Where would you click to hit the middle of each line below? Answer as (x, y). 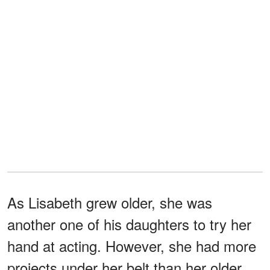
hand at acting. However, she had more (132, 246)
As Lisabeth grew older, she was (110, 202)
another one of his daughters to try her (129, 224)
